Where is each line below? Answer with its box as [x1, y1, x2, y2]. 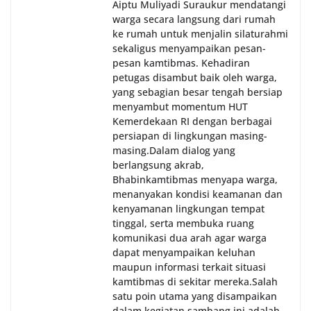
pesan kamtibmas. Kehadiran [112, 56, 250, 70]
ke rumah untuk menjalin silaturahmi [112, 27, 288, 41]
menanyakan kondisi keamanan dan [112, 187, 283, 201]
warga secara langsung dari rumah [112, 12, 276, 26]
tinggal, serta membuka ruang [112, 217, 254, 230]
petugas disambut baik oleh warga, [112, 71, 277, 85]
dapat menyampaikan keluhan [112, 246, 255, 260]
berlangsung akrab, [112, 158, 204, 172]
